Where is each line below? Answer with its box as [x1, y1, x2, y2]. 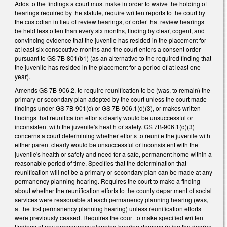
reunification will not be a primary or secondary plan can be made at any [15, 168, 212, 177]
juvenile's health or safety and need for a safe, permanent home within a [15, 149, 212, 159]
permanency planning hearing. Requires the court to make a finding [15, 177, 200, 186]
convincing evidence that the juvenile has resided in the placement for [15, 35, 206, 44]
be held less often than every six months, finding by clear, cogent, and [15, 26, 205, 35]
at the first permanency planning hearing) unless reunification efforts [15, 204, 201, 213]
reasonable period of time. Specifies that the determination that [15, 159, 186, 168]
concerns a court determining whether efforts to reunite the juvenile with [15, 131, 210, 140]
